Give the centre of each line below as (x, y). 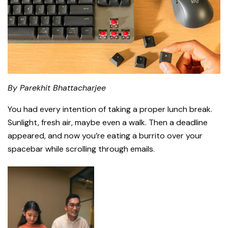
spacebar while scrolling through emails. (81, 149)
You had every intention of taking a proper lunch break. (110, 109)
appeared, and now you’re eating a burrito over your (105, 135)
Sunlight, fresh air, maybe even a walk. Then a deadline (108, 122)
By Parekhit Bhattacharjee (57, 88)
